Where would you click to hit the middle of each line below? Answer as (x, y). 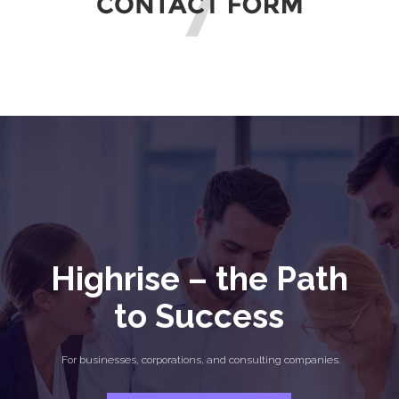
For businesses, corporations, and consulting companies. (200, 359)
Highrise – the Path (199, 278)
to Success (199, 316)
